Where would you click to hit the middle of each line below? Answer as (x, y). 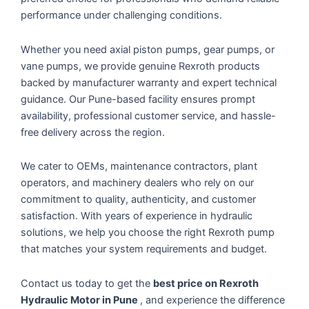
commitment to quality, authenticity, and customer (138, 200)
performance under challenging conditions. (121, 15)
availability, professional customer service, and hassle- (148, 116)
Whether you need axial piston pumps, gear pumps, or (148, 49)
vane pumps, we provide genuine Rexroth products (140, 66)
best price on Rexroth (206, 283)
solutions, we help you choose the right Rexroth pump (148, 233)
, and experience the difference (212, 300)
